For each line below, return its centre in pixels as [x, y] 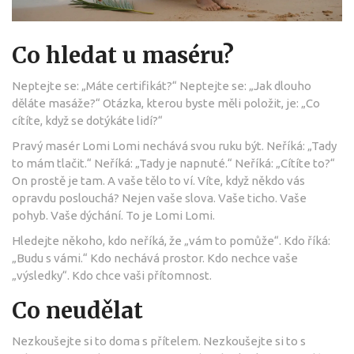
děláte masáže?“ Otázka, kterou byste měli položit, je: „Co [166, 103]
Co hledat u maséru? [123, 55]
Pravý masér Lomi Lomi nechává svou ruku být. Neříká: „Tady [174, 145]
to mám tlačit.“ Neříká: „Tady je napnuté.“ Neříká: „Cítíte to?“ [173, 163]
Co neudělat [77, 310]
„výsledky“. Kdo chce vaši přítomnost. [112, 275]
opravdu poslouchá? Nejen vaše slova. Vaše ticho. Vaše [159, 198]
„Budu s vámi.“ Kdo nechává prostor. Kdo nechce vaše [155, 258]
